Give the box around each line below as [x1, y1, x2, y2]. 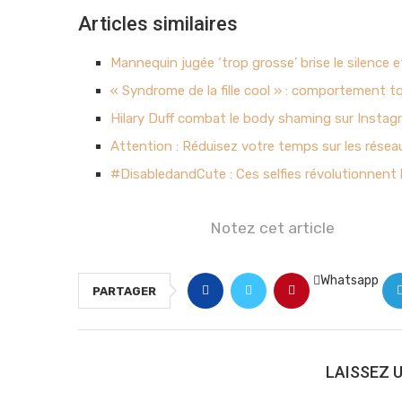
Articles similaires [78, 12, 238, 35]
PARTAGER [92, 284, 156, 298]
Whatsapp [320, 272, 379, 288]
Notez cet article [210, 218, 335, 237]
